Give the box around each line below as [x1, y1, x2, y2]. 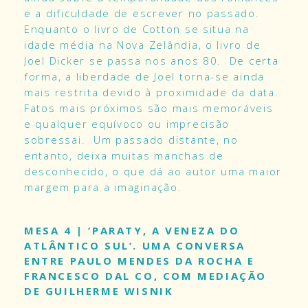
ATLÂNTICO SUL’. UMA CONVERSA [24, 239, 245, 253]
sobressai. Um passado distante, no [24, 133, 239, 147]
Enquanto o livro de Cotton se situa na [24, 22, 250, 36]
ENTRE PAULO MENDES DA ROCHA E [24, 254, 255, 268]
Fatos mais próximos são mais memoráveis [24, 101, 274, 115]
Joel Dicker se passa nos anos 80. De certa [24, 54, 279, 68]
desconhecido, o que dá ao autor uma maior [24, 164, 283, 179]
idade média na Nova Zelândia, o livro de [24, 38, 261, 52]
